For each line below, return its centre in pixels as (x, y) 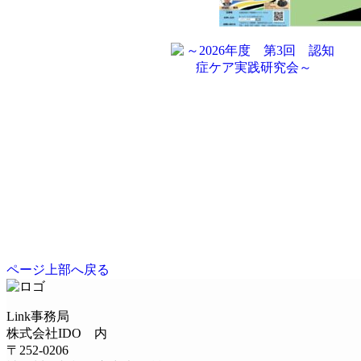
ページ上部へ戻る (58, 269)
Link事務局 (38, 316)
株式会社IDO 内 (57, 333)
